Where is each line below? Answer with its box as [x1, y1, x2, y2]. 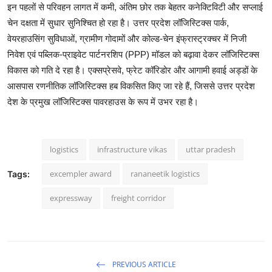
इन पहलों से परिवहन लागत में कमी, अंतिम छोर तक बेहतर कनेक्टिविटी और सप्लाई [7, 2, 263, 13]
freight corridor [111, 192, 166, 204]
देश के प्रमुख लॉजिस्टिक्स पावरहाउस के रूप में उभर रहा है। [7, 97, 199, 107]
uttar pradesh [186, 144, 236, 155]
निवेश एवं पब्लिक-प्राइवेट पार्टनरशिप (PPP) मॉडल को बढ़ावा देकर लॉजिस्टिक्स [7, 49, 259, 60]
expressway [50, 192, 92, 204]
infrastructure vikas [97, 144, 167, 155]
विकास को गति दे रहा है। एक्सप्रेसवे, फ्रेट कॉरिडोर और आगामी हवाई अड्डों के [7, 65, 257, 76]
